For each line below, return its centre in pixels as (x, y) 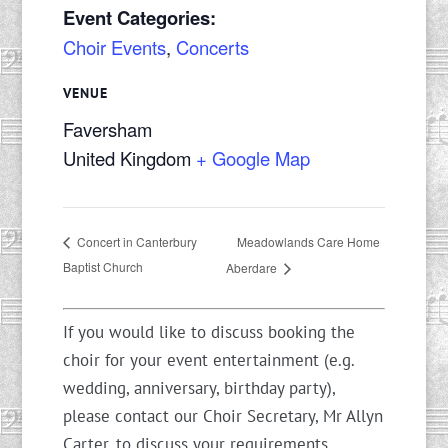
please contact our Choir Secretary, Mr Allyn (222, 416)
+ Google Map (252, 158)
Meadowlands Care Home (309, 241)
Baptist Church (102, 267)
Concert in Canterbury (135, 242)
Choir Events (114, 46)
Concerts (212, 46)
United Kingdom (126, 158)
